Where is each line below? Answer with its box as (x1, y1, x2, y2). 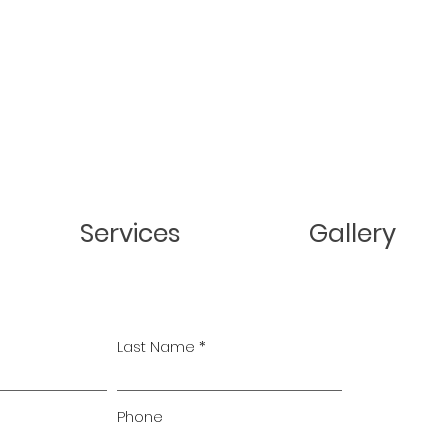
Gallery (309, 216, 396, 251)
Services (80, 216, 181, 251)
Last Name (117, 336, 195, 357)
